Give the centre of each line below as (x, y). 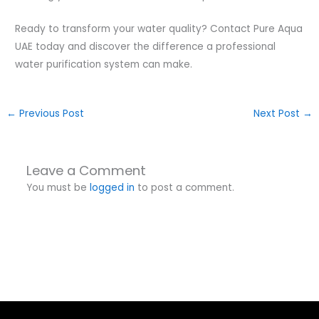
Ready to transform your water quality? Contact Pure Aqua (159, 29)
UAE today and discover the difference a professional (146, 47)
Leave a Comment (86, 170)
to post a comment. (184, 187)
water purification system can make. (104, 65)
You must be (58, 187)
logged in (112, 187)
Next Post (278, 114)
